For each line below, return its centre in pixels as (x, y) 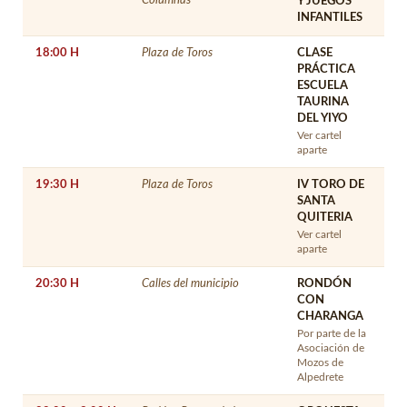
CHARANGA (330, 316)
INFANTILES (330, 17)
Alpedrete (320, 377)
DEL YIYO (323, 118)
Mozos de (320, 362)
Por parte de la (332, 333)
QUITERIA (325, 217)
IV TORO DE (331, 184)
